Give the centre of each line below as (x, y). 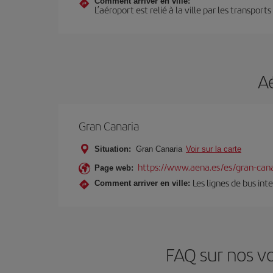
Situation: (113, 149)
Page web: (114, 168)
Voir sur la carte (214, 149)
